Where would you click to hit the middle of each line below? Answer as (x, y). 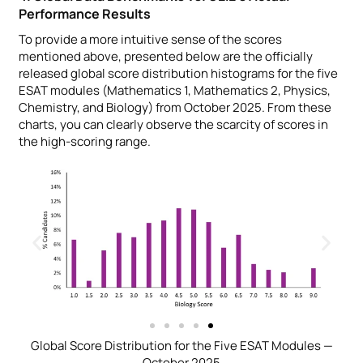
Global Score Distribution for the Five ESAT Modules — (181, 345)
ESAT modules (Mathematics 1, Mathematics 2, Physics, (175, 90)
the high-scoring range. (85, 141)
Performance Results (85, 13)
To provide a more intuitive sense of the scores (150, 39)
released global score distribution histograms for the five (178, 73)
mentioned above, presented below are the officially (166, 56)
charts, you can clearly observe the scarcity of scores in (173, 124)
